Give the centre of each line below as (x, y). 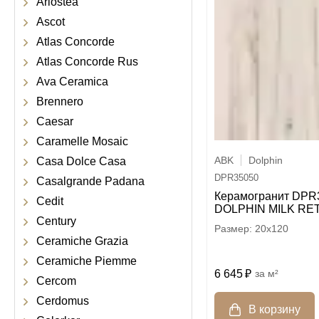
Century (56, 221)
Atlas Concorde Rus (87, 62)
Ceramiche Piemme (87, 261)
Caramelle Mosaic (82, 141)
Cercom (56, 281)
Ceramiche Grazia (82, 241)
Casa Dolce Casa (81, 161)
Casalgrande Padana (90, 181)
